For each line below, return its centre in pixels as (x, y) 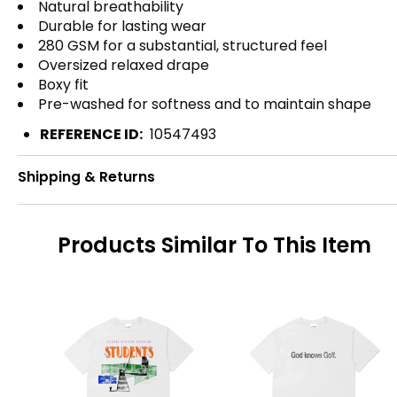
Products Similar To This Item (214, 245)
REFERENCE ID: (91, 134)
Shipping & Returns (86, 177)
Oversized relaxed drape (124, 65)
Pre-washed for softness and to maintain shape (205, 104)
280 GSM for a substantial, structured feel (183, 45)
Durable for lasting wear (122, 26)
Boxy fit (63, 84)
